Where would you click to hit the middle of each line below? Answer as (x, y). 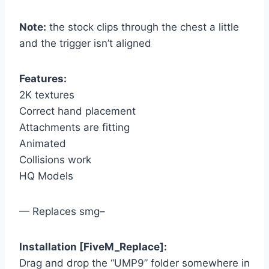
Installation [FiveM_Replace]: (93, 246)
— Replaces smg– (62, 211)
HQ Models (46, 176)
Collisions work (55, 159)
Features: (43, 78)
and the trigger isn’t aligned (85, 43)
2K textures (47, 95)
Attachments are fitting (74, 127)
